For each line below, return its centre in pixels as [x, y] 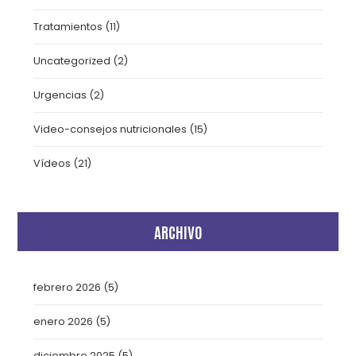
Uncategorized [72, 61]
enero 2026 [64, 321]
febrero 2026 [68, 287]
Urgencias [60, 95]
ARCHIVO [178, 232]
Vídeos [52, 163]
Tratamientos [68, 27]
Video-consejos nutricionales [110, 129]
